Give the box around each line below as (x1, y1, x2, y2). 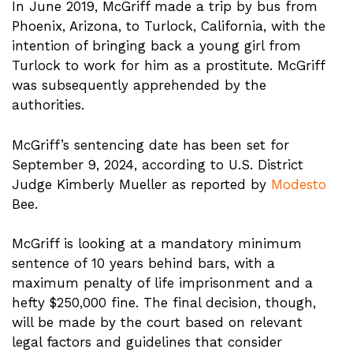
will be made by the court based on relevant (12, 314, 303, 330)
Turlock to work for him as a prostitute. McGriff (12, 58, 325, 73)
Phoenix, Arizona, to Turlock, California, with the (12, 18, 325, 34)
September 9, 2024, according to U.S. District (12, 156, 303, 173)
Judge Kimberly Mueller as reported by (12, 176, 271, 192)
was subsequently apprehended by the (12, 77, 266, 93)
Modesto (271, 176, 326, 192)
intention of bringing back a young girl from (12, 38, 301, 54)
